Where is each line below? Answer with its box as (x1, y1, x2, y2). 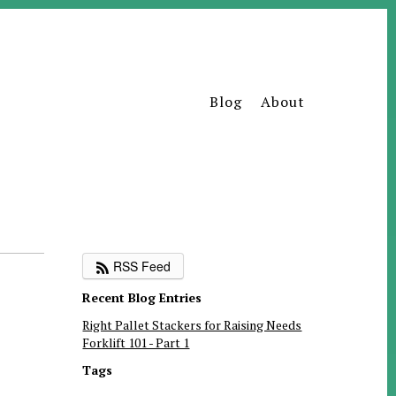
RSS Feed (110, 257, 171, 275)
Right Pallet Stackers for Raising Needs (82, 316, 302, 334)
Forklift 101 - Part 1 (82, 334, 190, 352)
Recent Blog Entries (82, 289, 202, 307)
